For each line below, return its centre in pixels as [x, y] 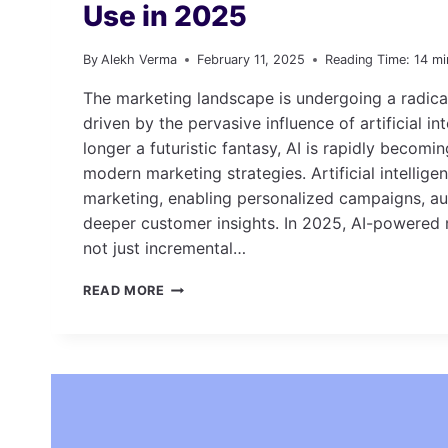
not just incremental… [164, 248]
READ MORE [124, 291]
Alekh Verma [139, 60]
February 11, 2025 [251, 60]
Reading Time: [368, 60]
